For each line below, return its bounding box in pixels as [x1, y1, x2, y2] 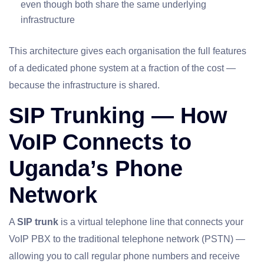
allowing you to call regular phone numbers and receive [9, 251, 240, 262]
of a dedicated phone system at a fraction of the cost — [9, 63, 236, 74]
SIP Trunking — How [9, 103, 227, 128]
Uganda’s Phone [9, 156, 183, 181]
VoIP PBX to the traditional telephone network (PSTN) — [9, 234, 245, 245]
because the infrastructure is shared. [9, 80, 160, 91]
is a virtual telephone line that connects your [58, 217, 243, 227]
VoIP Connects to [9, 130, 192, 155]
